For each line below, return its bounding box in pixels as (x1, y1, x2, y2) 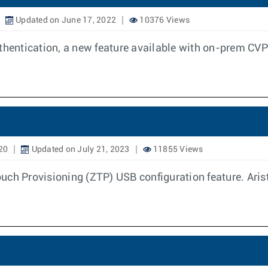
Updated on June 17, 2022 (13, 16, 116, 25)
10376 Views (138, 16, 190, 25)
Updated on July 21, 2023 (29, 145, 130, 154)
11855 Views (151, 145, 203, 154)
